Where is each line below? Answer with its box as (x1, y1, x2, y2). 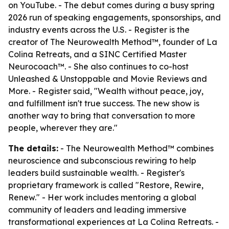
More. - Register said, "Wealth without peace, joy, (8, 86, 203, 96)
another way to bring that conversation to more (8, 110, 195, 121)
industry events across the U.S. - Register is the (8, 25, 190, 35)
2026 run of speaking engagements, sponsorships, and (8, 12, 221, 22)
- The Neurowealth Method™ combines (58, 143, 214, 153)
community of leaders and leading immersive (8, 204, 187, 215)
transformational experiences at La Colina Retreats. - (8, 217, 219, 227)
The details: (8, 143, 58, 153)
